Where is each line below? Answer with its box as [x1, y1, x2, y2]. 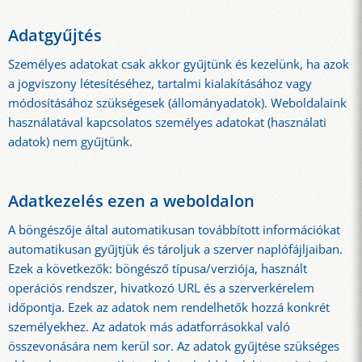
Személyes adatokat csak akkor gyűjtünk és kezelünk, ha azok [8, 55, 349, 73]
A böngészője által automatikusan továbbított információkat [8, 221, 340, 238]
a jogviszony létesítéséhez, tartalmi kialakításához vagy [8, 74, 312, 92]
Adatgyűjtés [8, 23, 102, 46]
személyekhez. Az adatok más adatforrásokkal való [8, 318, 290, 335]
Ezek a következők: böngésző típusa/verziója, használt [8, 259, 307, 277]
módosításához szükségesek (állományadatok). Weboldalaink [8, 94, 347, 112]
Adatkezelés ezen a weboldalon [8, 189, 255, 212]
